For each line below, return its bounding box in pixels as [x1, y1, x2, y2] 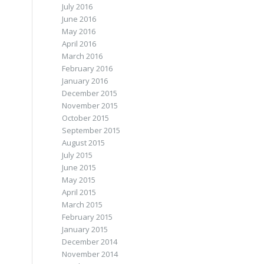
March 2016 [62, 51, 103, 61]
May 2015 [62, 174, 96, 185]
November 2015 [62, 100, 118, 111]
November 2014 [62, 249, 118, 259]
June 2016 [62, 14, 97, 24]
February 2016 [62, 63, 113, 74]
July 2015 [62, 150, 93, 160]
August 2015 [62, 137, 105, 148]
